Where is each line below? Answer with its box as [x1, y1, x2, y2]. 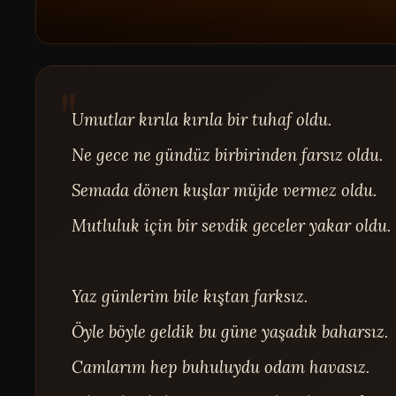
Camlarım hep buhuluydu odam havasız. [72, 355, 370, 377]
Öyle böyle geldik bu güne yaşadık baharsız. [72, 320, 389, 342]
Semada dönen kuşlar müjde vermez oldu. [72, 179, 377, 201]
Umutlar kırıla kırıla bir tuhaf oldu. [72, 108, 332, 130]
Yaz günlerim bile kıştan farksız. [72, 285, 308, 307]
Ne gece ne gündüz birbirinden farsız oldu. [72, 143, 384, 165]
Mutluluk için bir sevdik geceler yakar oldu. [72, 214, 392, 236]
